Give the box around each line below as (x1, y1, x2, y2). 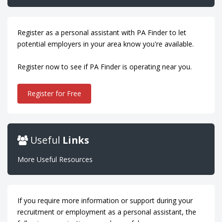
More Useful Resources (17, 155, 93, 164)
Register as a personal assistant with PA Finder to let (17, 28, 186, 37)
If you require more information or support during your (17, 196, 193, 205)
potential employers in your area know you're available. (17, 39, 194, 49)
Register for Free (27, 89, 81, 98)
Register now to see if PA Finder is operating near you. (17, 62, 192, 71)
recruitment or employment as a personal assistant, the (17, 207, 196, 217)
